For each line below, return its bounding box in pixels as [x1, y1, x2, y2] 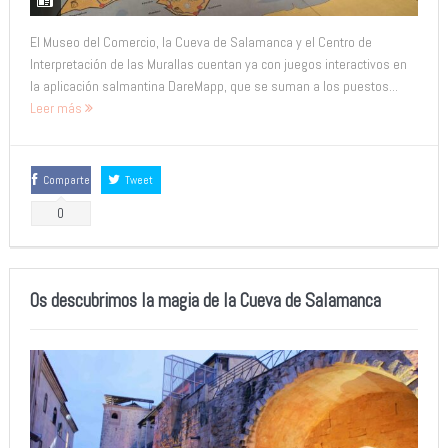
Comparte [42, 173, 90, 188]
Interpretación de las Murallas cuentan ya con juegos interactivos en [29, 54, 407, 73]
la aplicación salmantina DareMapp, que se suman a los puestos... [29, 76, 398, 95]
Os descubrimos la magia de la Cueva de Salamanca [29, 288, 381, 314]
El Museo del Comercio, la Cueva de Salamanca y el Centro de [29, 32, 372, 51]
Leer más [29, 98, 85, 117]
